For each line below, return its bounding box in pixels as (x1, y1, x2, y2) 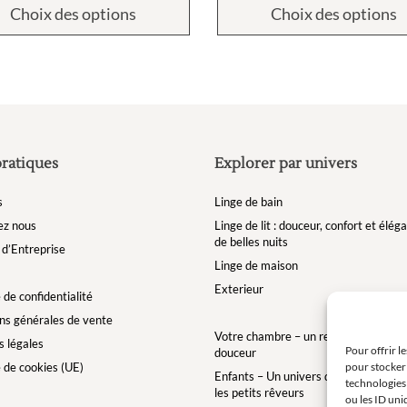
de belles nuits (214, 233, 288, 249)
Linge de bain (214, 194, 283, 209)
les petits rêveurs (214, 384, 304, 400)
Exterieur (214, 281, 263, 296)
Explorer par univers (214, 154, 357, 173)
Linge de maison (214, 257, 298, 273)
